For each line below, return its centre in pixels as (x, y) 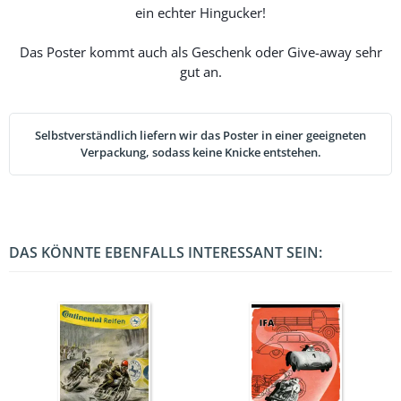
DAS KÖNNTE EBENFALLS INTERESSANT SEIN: (166, 252)
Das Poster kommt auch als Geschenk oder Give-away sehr (200, 51)
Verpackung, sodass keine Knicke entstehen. (200, 152)
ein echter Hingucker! (200, 12)
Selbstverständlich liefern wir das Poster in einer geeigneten (200, 135)
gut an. (200, 71)
